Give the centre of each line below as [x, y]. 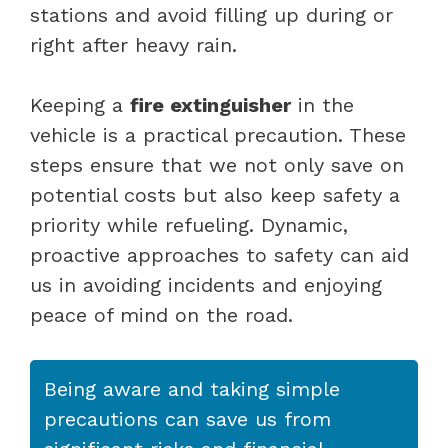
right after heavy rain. [133, 44]
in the [322, 104]
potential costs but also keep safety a [215, 194]
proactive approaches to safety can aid [219, 254]
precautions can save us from [187, 418]
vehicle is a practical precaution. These [218, 134]
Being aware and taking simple [192, 388]
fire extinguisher [210, 104]
